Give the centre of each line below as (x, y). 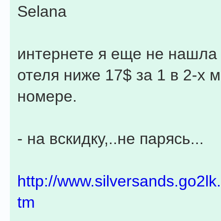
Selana (42, 11)
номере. (47, 96)
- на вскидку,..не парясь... (110, 139)
